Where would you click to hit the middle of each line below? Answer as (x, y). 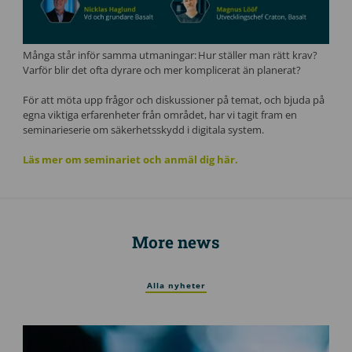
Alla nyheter (176, 285)
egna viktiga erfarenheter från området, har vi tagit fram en (159, 114)
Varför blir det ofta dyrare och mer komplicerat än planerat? (161, 70)
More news (176, 242)
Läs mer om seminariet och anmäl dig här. (130, 159)
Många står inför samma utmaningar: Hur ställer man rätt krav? (170, 55)
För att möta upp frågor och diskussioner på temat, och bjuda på (173, 99)
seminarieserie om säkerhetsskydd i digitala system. (143, 129)
